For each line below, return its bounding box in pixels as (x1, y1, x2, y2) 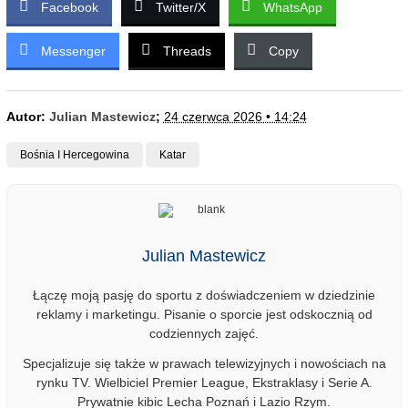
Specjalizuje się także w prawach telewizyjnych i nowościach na (22, 356, 386, 372)
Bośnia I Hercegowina (19, 148, 129, 162)
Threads (162, 44, 211, 59)
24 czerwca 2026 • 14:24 (163, 109, 307, 125)
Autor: (5, 109, 49, 125)
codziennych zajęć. (149, 326, 259, 342)
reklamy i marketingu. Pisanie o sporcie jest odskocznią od (36, 307, 372, 322)
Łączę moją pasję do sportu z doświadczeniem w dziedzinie (33, 288, 375, 303)
